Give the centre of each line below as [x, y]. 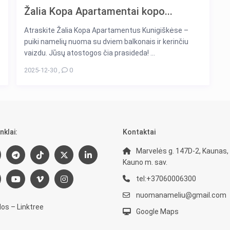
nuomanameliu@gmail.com [181, 195]
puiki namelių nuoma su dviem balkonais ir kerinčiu [106, 42]
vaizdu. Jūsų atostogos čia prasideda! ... [90, 53]
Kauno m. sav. [145, 162]
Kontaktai [139, 132]
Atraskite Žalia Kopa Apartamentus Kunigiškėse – [106, 31]
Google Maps [157, 212]
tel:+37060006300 [166, 179]
